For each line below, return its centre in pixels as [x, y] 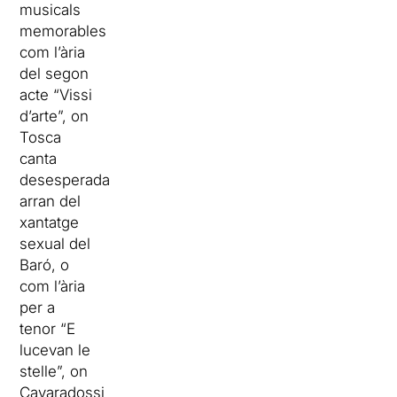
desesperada [65, 180]
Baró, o [45, 265]
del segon [54, 74]
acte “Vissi [56, 95]
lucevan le [55, 350]
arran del [51, 202]
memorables [63, 31]
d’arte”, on [54, 117]
